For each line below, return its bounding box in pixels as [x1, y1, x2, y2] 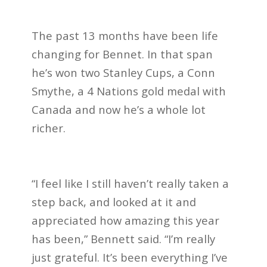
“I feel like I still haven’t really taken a [31, 176, 229, 191]
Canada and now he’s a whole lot [31, 101, 206, 117]
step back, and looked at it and [31, 194, 196, 210]
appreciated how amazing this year [31, 213, 219, 228]
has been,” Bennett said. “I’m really [31, 231, 215, 247]
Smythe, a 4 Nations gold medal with [31, 83, 226, 98]
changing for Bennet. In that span [31, 46, 213, 61]
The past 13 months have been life [31, 27, 218, 43]
